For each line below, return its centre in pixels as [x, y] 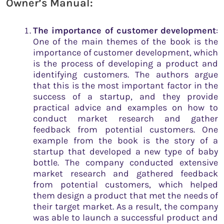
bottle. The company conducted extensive [125, 163]
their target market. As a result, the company [125, 207]
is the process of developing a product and [125, 64]
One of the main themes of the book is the [125, 42]
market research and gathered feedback [125, 174]
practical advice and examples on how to [125, 108]
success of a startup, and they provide [125, 97]
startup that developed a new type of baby [125, 152]
